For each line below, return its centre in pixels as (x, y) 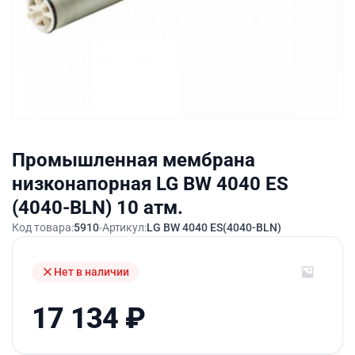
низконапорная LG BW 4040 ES (150, 184)
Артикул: (124, 227)
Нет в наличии (92, 271)
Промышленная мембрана (134, 160)
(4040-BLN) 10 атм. (97, 208)
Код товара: (43, 227)
